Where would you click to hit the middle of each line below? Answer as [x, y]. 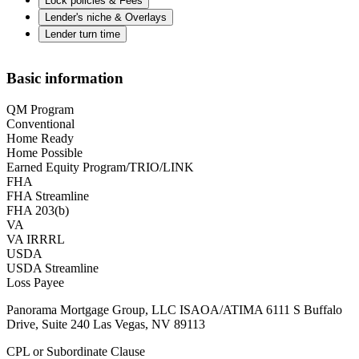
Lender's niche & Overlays [106, 17]
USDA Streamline [52, 268]
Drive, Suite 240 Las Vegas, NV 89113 [106, 325]
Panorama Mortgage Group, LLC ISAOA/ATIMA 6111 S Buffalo [174, 310]
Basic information [65, 79]
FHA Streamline [48, 196]
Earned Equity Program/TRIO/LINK [100, 167]
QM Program [40, 110]
